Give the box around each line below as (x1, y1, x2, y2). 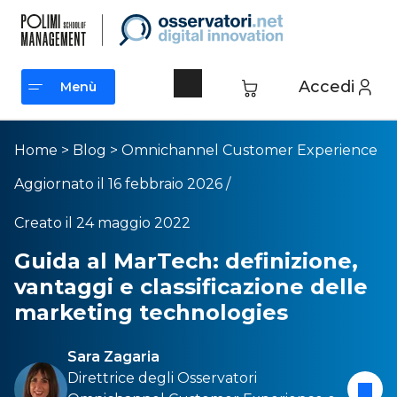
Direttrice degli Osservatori (67, 370, 257, 386)
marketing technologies (14, 300, 288, 325)
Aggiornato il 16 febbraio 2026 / (14, 175, 230, 192)
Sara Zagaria (67, 348, 160, 365)
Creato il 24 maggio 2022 (14, 214, 191, 231)
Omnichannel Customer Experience (121, 142, 378, 159)
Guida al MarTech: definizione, (14, 248, 358, 274)
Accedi (299, 76, 354, 97)
